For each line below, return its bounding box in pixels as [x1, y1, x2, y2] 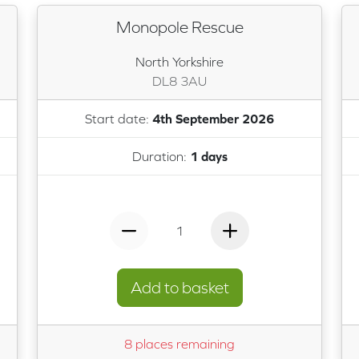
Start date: [85, 111, 152, 126]
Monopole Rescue [115, 18, 244, 36]
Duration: [131, 149, 190, 164]
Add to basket [130, 278, 229, 296]
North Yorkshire [135, 54, 224, 69]
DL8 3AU [152, 73, 207, 88]
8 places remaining [124, 337, 235, 352]
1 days [189, 149, 228, 164]
